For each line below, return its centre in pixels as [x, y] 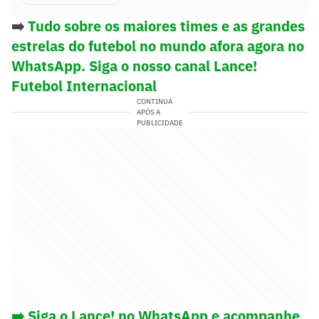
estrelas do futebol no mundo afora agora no [158, 46]
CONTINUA [154, 101]
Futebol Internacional [84, 85]
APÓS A [148, 112]
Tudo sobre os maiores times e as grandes [166, 26]
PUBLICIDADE [159, 122]
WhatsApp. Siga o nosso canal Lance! [134, 66]
